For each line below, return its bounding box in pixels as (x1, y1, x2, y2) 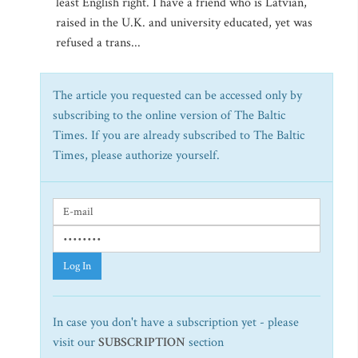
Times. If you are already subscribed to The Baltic (53, 127, 304, 144)
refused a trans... (56, 34, 141, 51)
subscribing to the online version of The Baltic (53, 107, 285, 124)
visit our (53, 334, 98, 351)
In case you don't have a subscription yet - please (53, 314, 299, 331)
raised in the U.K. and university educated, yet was (56, 14, 312, 31)
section (185, 334, 224, 351)
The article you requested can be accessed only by (53, 87, 302, 104)
